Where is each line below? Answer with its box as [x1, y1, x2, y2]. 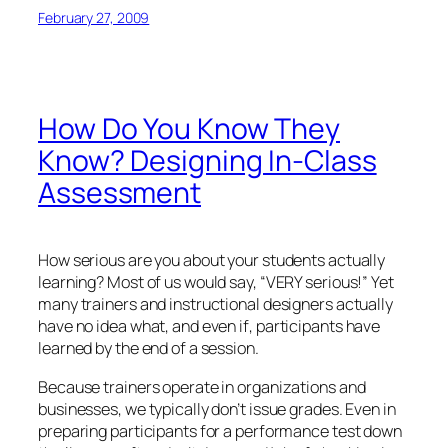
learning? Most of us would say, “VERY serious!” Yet [38, 271, 394, 294]
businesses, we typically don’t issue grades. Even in [38, 397, 396, 420]
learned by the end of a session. [38, 337, 259, 360]
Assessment [38, 173, 201, 213]
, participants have [249, 315, 381, 338]
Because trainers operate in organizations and [38, 375, 366, 398]
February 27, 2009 [38, 8, 150, 28]
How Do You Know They [38, 109, 340, 149]
